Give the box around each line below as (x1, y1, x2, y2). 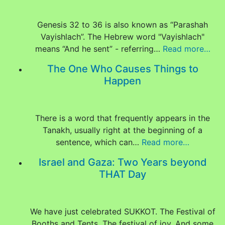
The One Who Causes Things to (47, 63, 198, 75)
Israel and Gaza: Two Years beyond (38, 156, 207, 168)
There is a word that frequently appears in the (35, 113, 210, 123)
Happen (104, 75, 141, 87)
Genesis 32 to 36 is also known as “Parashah (37, 20, 208, 30)
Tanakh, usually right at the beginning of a (43, 125, 202, 135)
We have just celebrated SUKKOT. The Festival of (30, 206, 215, 216)
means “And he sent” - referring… (35, 44, 163, 54)
